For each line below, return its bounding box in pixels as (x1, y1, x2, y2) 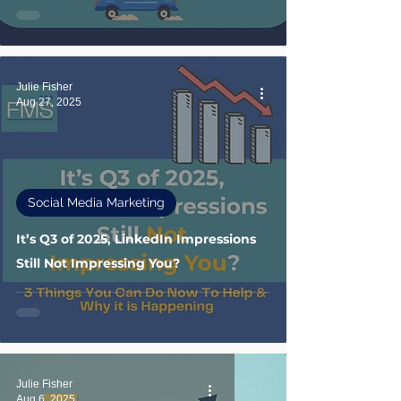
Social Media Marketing (28, 195, 165, 209)
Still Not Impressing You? (16, 255, 180, 271)
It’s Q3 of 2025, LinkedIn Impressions (16, 231, 256, 247)
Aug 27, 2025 (16, 95, 81, 108)
